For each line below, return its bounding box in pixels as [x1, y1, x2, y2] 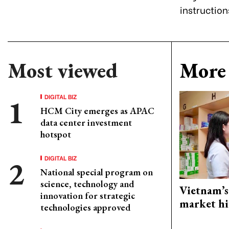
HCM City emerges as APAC [40, 105, 154, 117]
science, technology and [40, 178, 134, 190]
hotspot [40, 128, 71, 140]
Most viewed [8, 57, 118, 84]
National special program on [40, 166, 153, 178]
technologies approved [40, 201, 130, 213]
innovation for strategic [40, 190, 135, 201]
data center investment [40, 117, 132, 128]
